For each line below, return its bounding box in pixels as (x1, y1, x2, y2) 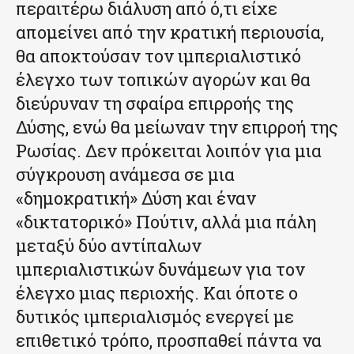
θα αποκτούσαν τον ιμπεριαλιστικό (16, 43, 301, 67)
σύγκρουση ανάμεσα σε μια (16, 162, 235, 186)
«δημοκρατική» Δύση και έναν (16, 186, 256, 209)
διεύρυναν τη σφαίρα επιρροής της (16, 91, 294, 115)
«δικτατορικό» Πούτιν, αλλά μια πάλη (16, 209, 316, 233)
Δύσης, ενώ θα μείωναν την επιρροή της (16, 115, 338, 138)
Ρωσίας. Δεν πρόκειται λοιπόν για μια (16, 138, 322, 162)
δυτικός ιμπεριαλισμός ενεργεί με (16, 304, 294, 328)
